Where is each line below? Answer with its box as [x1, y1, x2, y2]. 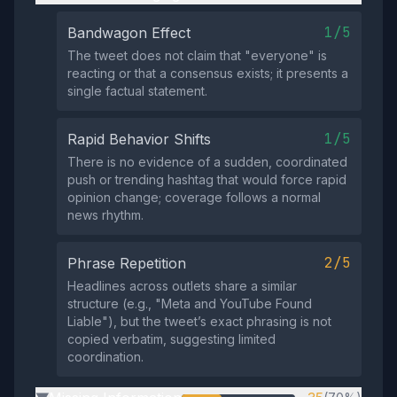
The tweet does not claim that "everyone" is [67, 48, 327, 63]
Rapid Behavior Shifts [67, 130, 211, 148]
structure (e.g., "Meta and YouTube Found [67, 296, 312, 311]
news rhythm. [67, 207, 144, 222]
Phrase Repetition [67, 254, 186, 272]
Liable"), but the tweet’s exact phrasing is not [67, 314, 331, 329]
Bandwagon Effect [67, 24, 191, 42]
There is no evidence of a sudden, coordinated [67, 154, 347, 169]
